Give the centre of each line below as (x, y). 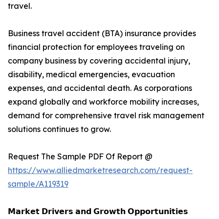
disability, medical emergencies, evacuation (91, 75)
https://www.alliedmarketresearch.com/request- (100, 170)
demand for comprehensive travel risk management (106, 116)
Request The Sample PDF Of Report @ (80, 157)
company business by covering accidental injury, (99, 61)
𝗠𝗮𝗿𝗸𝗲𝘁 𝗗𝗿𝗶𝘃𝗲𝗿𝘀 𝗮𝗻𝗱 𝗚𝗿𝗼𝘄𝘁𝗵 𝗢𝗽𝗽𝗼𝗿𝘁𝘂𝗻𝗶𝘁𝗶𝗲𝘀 (98, 211)
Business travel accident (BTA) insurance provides (102, 33)
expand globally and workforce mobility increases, (103, 102)
